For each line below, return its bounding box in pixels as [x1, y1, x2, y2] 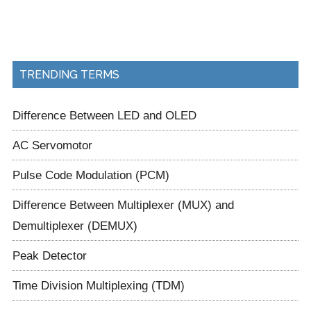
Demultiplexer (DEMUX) [12, 219, 137, 233]
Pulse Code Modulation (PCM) [12, 168, 169, 183]
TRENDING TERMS [19, 68, 119, 82]
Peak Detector [12, 249, 87, 263]
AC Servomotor [12, 138, 92, 153]
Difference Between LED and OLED [12, 108, 196, 123]
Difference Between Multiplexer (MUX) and [12, 198, 234, 212]
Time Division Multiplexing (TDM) [12, 278, 185, 293]
